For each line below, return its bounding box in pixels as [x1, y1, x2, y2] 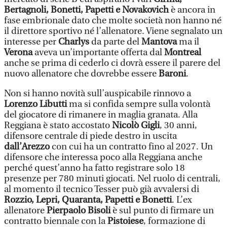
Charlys [58, 36, 91, 47]
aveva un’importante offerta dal [34, 47, 164, 58]
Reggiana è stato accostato [4, 120, 112, 131]
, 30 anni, [160, 120, 197, 131]
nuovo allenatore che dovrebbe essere [4, 68, 159, 79]
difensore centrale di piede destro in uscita [4, 131, 177, 141]
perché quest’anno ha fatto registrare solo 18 [4, 163, 185, 173]
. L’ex [172, 195, 192, 205]
